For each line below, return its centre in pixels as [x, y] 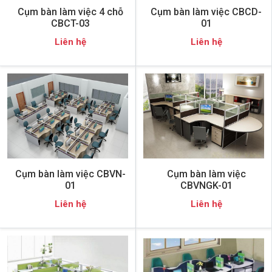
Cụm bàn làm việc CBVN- [70, 174]
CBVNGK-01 [206, 185]
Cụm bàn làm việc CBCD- [206, 12]
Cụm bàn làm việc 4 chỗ [70, 12]
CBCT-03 [70, 23]
